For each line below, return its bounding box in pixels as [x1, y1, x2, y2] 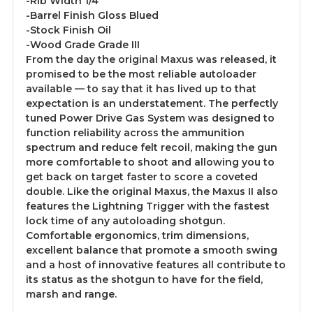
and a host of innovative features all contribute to [26, 259, 286, 272]
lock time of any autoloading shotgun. [26, 214, 225, 228]
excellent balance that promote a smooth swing [26, 244, 277, 257]
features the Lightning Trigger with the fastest [26, 200, 270, 213]
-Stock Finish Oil [26, 24, 111, 37]
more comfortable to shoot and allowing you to [26, 156, 275, 169]
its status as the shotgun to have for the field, [26, 273, 263, 286]
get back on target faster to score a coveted [26, 170, 258, 184]
